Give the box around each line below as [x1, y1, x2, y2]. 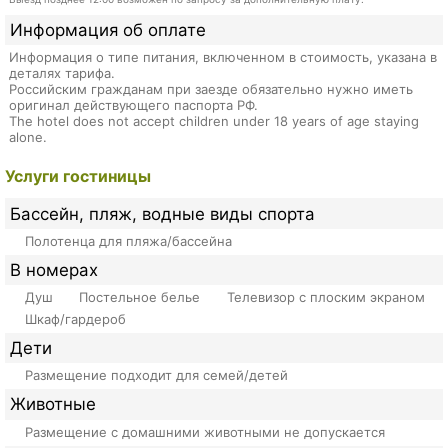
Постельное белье [79, 289, 201, 306]
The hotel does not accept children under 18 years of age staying [8, 112, 419, 129]
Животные [10, 394, 97, 415]
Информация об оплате [10, 19, 207, 40]
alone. [8, 128, 47, 145]
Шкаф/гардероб [24, 311, 126, 328]
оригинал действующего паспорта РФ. [8, 96, 258, 113]
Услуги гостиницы [5, 166, 151, 186]
